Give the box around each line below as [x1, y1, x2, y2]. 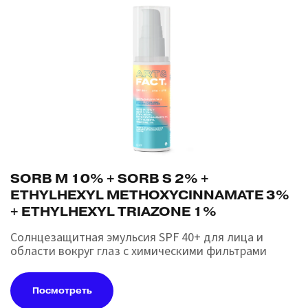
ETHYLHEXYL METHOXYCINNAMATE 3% [10, 187, 289, 203]
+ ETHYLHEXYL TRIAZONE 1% [10, 203, 217, 220]
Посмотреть [32, 285, 92, 297]
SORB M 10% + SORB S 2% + [10, 170, 209, 187]
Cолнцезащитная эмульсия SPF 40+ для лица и [10, 229, 263, 247]
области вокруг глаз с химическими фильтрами [10, 243, 267, 261]
